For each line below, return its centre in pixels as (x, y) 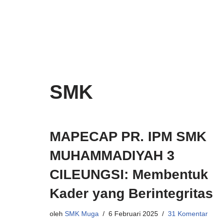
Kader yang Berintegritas (131, 193)
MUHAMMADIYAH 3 (112, 155)
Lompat (20, 27)
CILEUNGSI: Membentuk (129, 174)
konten (19, 53)
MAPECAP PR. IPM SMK (128, 136)
